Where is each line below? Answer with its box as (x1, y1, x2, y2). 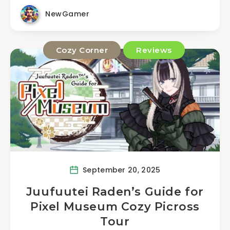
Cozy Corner (55, 45, 108, 55)
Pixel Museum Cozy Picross (30, 200, 200, 214)
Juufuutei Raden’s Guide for (26, 185, 204, 199)
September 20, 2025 (80, 164, 161, 175)
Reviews (136, 45, 172, 55)
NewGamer (45, 9, 89, 19)
